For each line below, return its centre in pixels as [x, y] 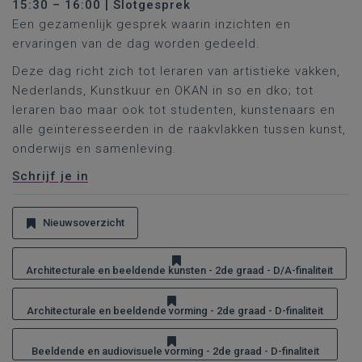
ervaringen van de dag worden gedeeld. [136, 44]
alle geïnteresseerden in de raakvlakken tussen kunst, [179, 129]
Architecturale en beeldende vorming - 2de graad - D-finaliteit [175, 311]
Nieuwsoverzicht [84, 223]
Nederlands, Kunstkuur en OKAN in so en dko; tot [163, 90]
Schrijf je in [51, 176]
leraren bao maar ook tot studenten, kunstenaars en [174, 110]
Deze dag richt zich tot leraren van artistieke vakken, [176, 71]
